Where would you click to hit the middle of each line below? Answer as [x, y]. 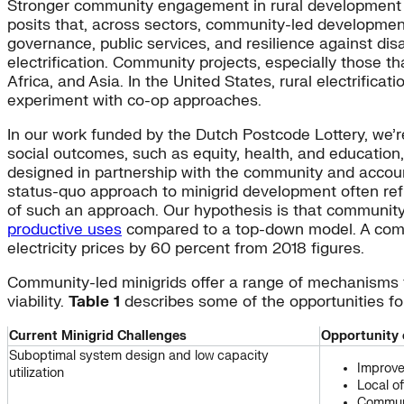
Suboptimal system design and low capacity [139, 356]
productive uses [64, 230]
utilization [37, 373]
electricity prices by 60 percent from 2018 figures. [186, 249]
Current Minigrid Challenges [98, 336]
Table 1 [94, 302]
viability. [38, 302]
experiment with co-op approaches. [134, 101]
